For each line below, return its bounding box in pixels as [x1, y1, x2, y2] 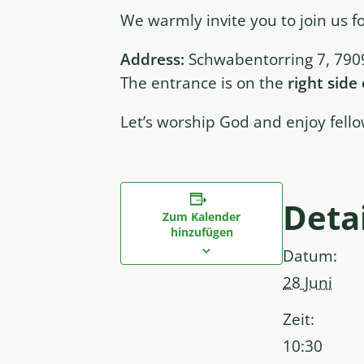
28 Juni [283, 271, 332, 294]
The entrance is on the [120, 71, 288, 94]
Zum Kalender [162, 209, 240, 225]
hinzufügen [170, 224, 233, 240]
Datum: [283, 245, 337, 267]
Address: [120, 48, 184, 71]
